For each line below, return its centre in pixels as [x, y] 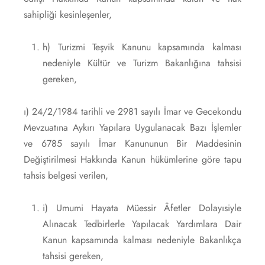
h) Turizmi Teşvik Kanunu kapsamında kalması [142, 47]
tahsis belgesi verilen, [66, 175]
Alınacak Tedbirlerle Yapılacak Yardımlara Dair [142, 224]
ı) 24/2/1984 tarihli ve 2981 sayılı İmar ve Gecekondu [132, 111]
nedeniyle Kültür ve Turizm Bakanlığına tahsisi [142, 63]
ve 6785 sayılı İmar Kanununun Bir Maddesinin [132, 143]
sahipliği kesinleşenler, [68, 14]
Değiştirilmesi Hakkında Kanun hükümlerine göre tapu [132, 159]
